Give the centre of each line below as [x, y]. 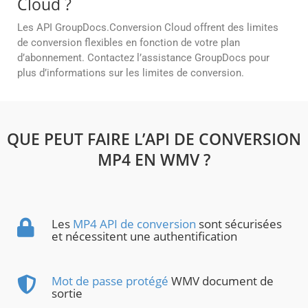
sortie [67, 294]
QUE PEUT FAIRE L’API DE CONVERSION [154, 139]
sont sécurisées [239, 224]
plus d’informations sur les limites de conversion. [131, 73]
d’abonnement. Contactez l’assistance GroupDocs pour [143, 58]
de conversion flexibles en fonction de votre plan [129, 43]
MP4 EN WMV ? [154, 160]
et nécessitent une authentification [144, 236]
